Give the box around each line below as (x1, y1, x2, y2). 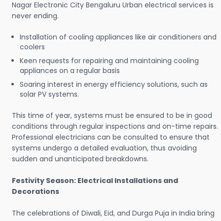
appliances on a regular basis (20, 66, 120, 76)
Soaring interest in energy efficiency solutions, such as (20, 79, 208, 90)
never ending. (12, 11, 61, 21)
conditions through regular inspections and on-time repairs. (12, 121, 218, 132)
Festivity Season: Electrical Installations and (12, 176, 178, 186)
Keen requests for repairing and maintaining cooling (20, 56, 199, 66)
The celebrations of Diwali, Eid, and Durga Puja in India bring (12, 208, 215, 219)
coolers (20, 42, 45, 52)
